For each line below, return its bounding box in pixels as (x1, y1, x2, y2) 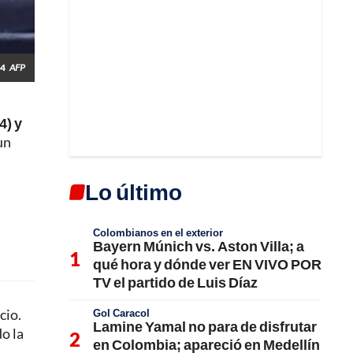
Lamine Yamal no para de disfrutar (93, 317, 317, 335)
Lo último (85, 177, 182, 205)
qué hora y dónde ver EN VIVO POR (93, 255, 321, 273)
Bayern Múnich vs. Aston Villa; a (93, 236, 304, 255)
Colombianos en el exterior (93, 225, 223, 239)
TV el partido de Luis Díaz (93, 273, 258, 291)
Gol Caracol (93, 306, 150, 319)
